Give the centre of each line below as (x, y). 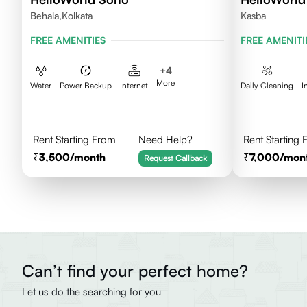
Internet (134, 85)
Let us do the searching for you (91, 292)
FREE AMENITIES (68, 40)
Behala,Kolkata (61, 15)
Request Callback (175, 158)
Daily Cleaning (267, 85)
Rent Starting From (74, 139)
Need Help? (165, 139)
